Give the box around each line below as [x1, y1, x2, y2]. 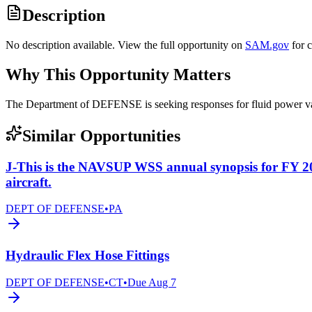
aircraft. [6, 174, 52, 189]
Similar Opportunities [22, 126, 180, 145]
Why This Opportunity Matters [6, 65, 231, 84]
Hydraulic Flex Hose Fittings [6, 248, 169, 263]
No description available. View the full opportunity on [6, 39, 242, 52]
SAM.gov [245, 39, 289, 52]
